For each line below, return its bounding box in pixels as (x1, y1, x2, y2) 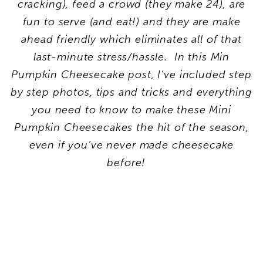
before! (107, 156, 156, 169)
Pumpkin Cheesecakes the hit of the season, (14, 120, 249, 134)
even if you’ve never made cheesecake (29, 138, 234, 151)
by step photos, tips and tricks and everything (10, 85, 253, 99)
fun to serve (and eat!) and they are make (22, 15, 241, 28)
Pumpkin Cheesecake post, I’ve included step (11, 68, 252, 81)
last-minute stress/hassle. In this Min (33, 50, 230, 63)
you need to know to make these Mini (32, 103, 231, 116)
